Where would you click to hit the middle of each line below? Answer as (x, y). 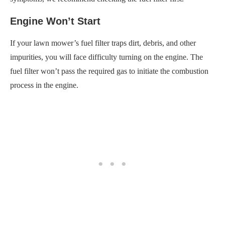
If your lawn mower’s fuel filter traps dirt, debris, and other (103, 43)
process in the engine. (45, 85)
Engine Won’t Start (55, 21)
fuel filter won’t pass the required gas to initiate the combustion (109, 71)
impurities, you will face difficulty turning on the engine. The (106, 57)
